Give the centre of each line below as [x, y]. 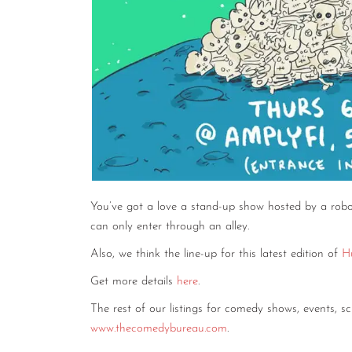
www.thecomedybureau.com [159, 329]
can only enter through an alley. [170, 227]
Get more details [134, 282]
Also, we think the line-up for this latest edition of [216, 255]
